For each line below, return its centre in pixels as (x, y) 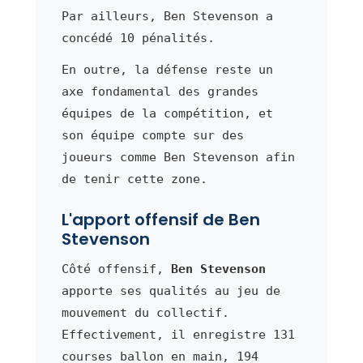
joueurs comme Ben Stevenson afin (178, 157)
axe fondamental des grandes (160, 91)
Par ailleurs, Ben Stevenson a (167, 16)
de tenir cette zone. (134, 179)
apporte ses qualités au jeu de (171, 290)
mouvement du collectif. (145, 312)
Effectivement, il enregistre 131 (178, 334)
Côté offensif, (116, 269)
